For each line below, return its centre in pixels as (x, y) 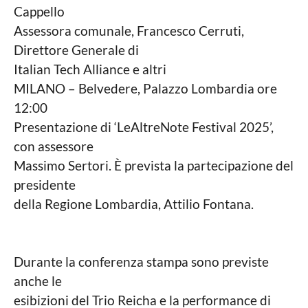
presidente (45, 185)
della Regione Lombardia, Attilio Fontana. (134, 204)
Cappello (39, 12)
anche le (38, 281)
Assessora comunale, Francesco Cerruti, (129, 31)
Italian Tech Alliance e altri (90, 69)
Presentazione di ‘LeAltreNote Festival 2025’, (144, 127)
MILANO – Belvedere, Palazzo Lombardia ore (145, 89)
